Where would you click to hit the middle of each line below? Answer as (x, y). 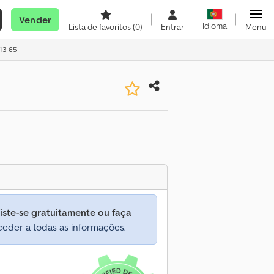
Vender (35, 20)
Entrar (172, 27)
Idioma (215, 26)
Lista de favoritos (101, 27)
